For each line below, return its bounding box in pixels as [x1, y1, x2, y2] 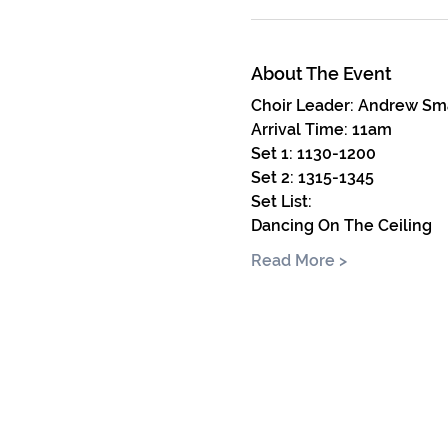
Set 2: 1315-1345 [250, 168, 374, 188]
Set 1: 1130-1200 [250, 144, 380, 164]
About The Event [250, 63, 392, 85]
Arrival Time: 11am [250, 120, 392, 140]
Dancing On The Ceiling [250, 216, 432, 236]
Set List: [250, 192, 312, 212]
